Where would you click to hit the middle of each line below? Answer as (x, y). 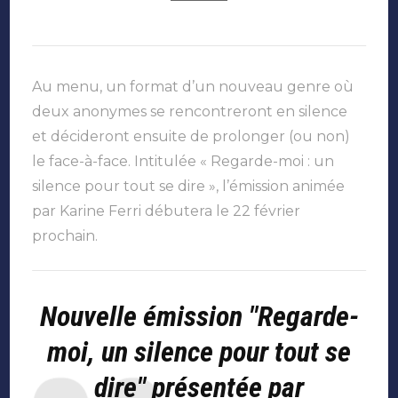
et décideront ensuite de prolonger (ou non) (191, 137)
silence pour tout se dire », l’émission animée (189, 187)
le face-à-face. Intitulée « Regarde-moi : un (183, 162)
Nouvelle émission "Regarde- (199, 317)
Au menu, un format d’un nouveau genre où (193, 87)
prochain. (69, 236)
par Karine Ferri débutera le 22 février (167, 211)
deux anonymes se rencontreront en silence (190, 112)
